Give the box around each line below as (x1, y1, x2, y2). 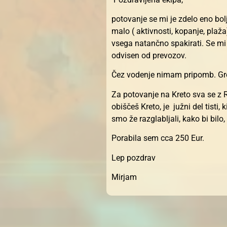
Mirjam (111, 172, 137, 182)
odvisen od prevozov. (111, 50, 186, 60)
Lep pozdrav (111, 153, 156, 163)
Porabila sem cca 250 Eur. (111, 133, 206, 143)
